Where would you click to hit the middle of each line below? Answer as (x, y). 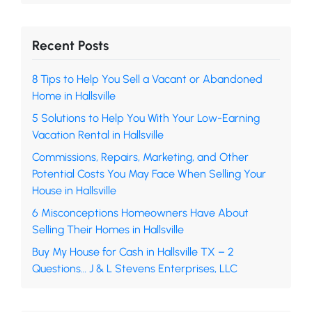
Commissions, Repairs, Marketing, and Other (140, 157)
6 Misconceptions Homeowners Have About (140, 212)
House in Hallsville (74, 190)
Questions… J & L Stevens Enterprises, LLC (135, 268)
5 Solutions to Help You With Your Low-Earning (146, 118)
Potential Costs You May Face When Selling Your (149, 173)
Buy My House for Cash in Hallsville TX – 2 (133, 251)
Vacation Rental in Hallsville (98, 134)
